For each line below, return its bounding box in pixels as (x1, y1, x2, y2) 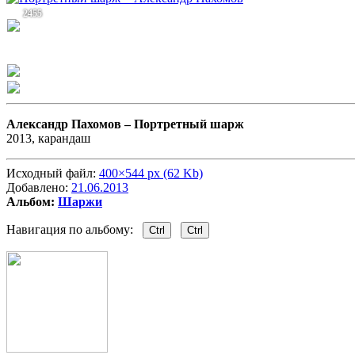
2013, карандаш (6, 132, 90, 146)
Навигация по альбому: (6, 223, 143, 237)
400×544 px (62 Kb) (99, 166, 203, 181)
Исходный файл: (6, 166, 99, 181)
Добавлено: (6, 181, 71, 195)
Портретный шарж (134, 117, 244, 132)
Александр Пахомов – (6, 117, 134, 132)
